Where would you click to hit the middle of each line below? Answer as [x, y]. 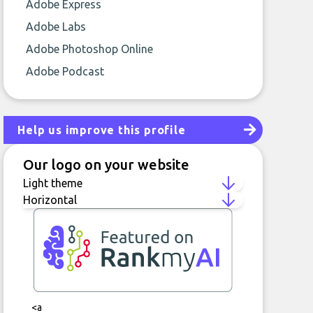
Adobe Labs [56, 27]
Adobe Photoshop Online [90, 49]
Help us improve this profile [102, 130]
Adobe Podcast [65, 71]
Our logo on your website [107, 165]
